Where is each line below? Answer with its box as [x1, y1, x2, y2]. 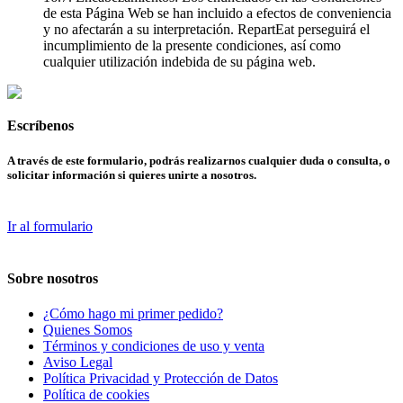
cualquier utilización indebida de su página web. [43, 53, 316, 69]
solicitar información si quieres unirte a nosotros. [7, 168, 256, 183]
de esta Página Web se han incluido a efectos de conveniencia [43, 4, 391, 21]
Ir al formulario [7, 219, 93, 235]
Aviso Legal [43, 354, 112, 370]
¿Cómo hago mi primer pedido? [43, 305, 223, 321]
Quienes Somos [43, 321, 132, 337]
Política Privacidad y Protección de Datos [43, 370, 278, 386]
